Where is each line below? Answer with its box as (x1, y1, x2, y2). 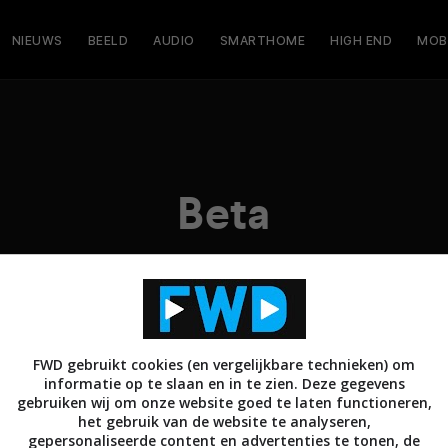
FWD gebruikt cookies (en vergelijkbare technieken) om (33, 355, 415, 374)
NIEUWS (11, 32, 63, 48)
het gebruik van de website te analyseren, (77, 412, 371, 431)
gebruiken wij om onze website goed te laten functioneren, (16, 393, 432, 412)
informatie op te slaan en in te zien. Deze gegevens (43, 374, 405, 393)
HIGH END (330, 32, 392, 48)
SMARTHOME (219, 32, 305, 48)
